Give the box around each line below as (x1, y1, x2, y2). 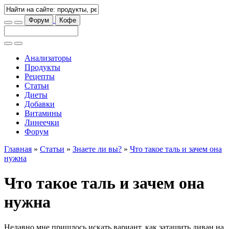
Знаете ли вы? (73, 145, 122, 153)
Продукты (25, 63, 60, 72)
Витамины (25, 109, 62, 118)
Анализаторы (25, 54, 72, 62)
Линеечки (25, 118, 59, 127)
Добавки (25, 100, 55, 108)
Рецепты (25, 72, 55, 81)
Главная (4, 145, 32, 153)
